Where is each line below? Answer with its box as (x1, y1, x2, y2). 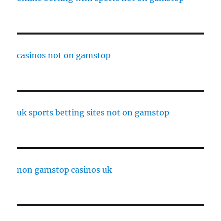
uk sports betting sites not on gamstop (17, 108, 170, 118)
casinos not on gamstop (17, 50, 111, 61)
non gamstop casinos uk (17, 165, 112, 175)
